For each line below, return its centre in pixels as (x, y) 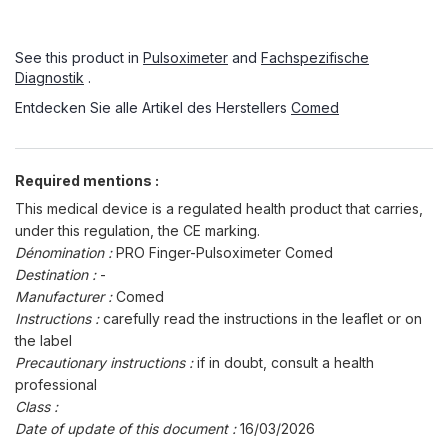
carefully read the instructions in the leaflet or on (262, 318)
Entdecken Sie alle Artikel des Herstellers (153, 107)
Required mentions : (87, 180)
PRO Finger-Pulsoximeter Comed (224, 252)
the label (43, 340)
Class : (36, 406)
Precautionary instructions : (106, 362)
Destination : (57, 274)
